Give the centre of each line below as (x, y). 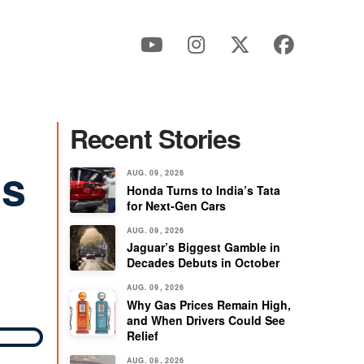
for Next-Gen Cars (176, 205)
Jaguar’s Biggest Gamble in (203, 247)
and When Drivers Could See (206, 320)
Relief (142, 335)
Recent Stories (155, 138)
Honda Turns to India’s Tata (203, 190)
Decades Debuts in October (203, 263)
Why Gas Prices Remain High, (208, 304)
